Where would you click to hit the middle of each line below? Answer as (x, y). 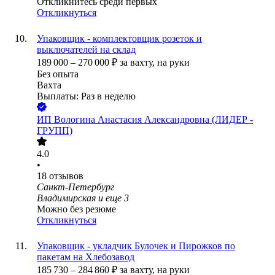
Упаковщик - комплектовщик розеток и (119, 39)
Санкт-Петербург (76, 187)
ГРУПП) (55, 131)
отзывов (66, 176)
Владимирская (66, 198)
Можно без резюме (76, 209)
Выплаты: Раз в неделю (86, 96)
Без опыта (58, 74)
